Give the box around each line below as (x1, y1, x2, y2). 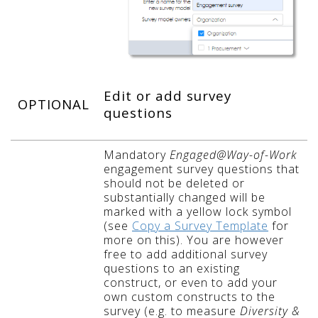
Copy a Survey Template (132, 217, 268, 234)
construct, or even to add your (104, 274, 278, 290)
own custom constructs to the (104, 288, 275, 305)
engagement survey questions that (104, 160, 300, 177)
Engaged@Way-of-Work (170, 146, 297, 163)
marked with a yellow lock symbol (104, 203, 292, 219)
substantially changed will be (104, 189, 265, 205)
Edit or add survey (104, 86, 231, 104)
